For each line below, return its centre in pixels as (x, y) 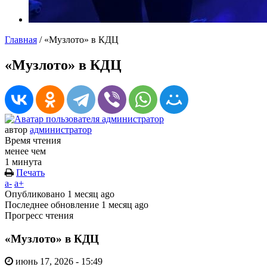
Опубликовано (36, 194)
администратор (61, 129)
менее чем (25, 151)
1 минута (23, 162)
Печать (30, 172)
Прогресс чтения (39, 215)
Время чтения (33, 140)
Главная (21, 40)
